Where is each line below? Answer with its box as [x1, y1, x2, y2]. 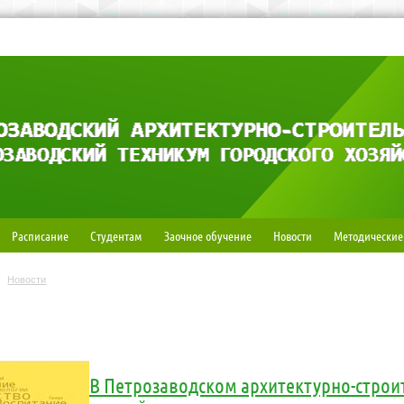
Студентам [89, 227, 142, 243]
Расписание [11, 227, 69, 243]
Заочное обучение [163, 227, 252, 243]
